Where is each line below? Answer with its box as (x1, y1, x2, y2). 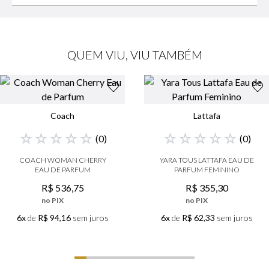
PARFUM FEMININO (174, 165, 240, 175)
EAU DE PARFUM (34, 165, 91, 175)
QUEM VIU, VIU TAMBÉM (67, 47, 202, 62)
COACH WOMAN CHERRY (19, 156, 106, 165)
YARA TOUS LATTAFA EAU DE (159, 156, 254, 165)
